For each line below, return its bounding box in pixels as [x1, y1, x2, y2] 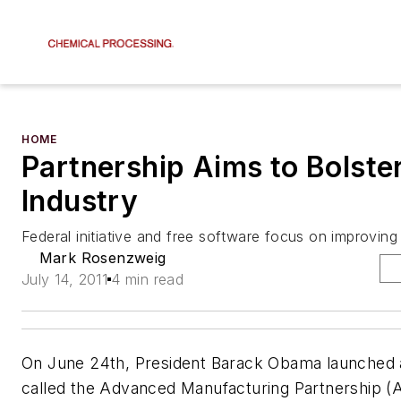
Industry [21, 183, 139, 218]
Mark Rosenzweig [38, 249, 166, 267]
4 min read [111, 270, 184, 288]
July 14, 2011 [21, 270, 108, 288]
